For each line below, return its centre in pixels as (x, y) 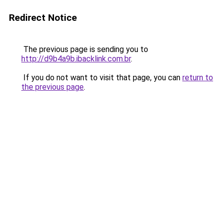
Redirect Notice (43, 18)
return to (198, 78)
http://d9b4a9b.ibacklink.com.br (76, 59)
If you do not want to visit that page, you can (102, 78)
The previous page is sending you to (85, 49)
